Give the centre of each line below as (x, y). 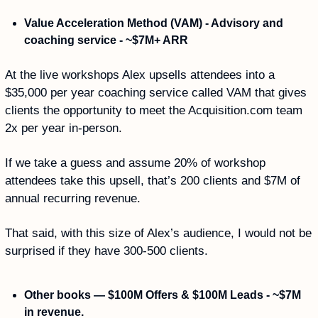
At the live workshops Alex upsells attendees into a (140, 75)
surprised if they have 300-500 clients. (108, 251)
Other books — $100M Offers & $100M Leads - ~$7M (163, 295)
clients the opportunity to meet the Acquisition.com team (154, 110)
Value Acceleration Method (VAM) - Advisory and (154, 23)
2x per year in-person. (64, 128)
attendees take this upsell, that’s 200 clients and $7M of (153, 180)
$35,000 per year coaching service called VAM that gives (156, 92)
